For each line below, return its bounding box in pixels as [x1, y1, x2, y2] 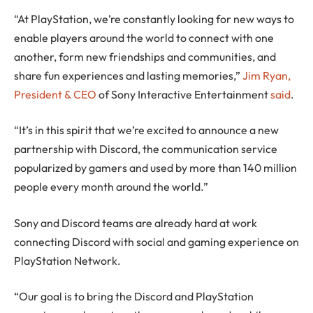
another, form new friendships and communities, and [14, 49, 276, 64]
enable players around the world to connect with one [14, 30, 274, 45]
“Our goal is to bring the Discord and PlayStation [14, 289, 254, 304]
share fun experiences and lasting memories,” [14, 68, 242, 82]
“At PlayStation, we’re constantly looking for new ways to [14, 11, 294, 26]
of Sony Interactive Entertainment [96, 87, 268, 101]
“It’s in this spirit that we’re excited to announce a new [14, 123, 279, 138]
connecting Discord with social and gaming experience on [14, 234, 299, 249]
